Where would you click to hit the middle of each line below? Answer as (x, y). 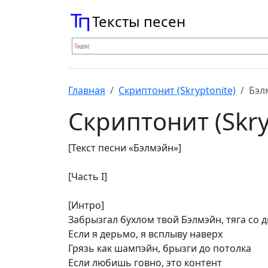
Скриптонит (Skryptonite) (177, 90)
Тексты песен (139, 21)
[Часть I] (88, 176)
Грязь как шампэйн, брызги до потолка (160, 248)
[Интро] (86, 205)
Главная (87, 90)
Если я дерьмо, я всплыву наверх (145, 234)
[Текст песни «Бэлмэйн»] (125, 148)
